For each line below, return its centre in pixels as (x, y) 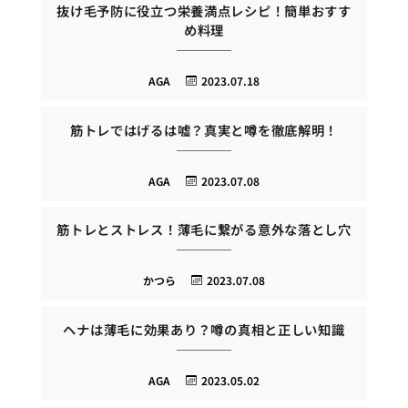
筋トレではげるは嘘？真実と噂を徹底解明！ (204, 129)
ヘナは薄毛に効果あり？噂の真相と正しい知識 (204, 329)
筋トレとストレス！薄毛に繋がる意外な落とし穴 (204, 229)
